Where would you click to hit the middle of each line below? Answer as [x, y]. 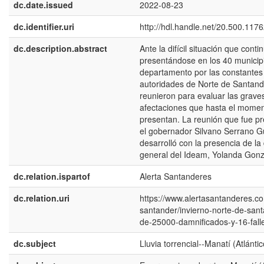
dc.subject [35, 244]
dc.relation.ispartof [52, 176]
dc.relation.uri [42, 198]
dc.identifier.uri [44, 27]
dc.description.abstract [60, 49]
